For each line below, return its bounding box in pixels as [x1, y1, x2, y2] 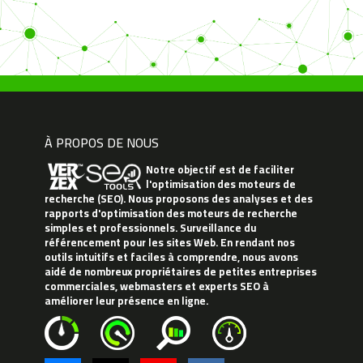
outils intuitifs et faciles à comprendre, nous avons [45, 247, 298, 267]
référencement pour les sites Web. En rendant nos [45, 233, 295, 253]
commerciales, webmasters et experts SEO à [45, 276, 269, 297]
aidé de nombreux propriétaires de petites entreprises [45, 262, 317, 282]
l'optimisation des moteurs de [146, 174, 296, 194]
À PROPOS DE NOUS [45, 130, 159, 156]
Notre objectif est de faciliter [146, 160, 294, 180]
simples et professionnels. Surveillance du [45, 218, 256, 238]
